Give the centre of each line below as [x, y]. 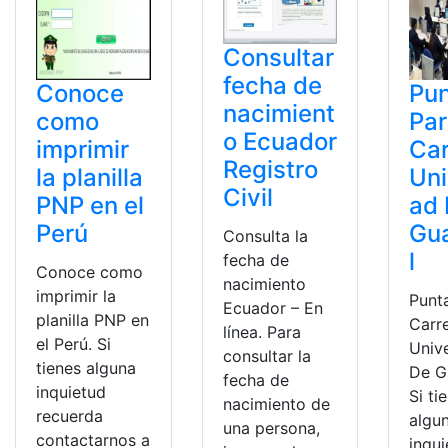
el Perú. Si [73, 343]
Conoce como [89, 271]
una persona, [271, 428]
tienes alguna [86, 367]
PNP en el [90, 205]
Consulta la [265, 236]
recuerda [69, 415]
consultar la [266, 356]
